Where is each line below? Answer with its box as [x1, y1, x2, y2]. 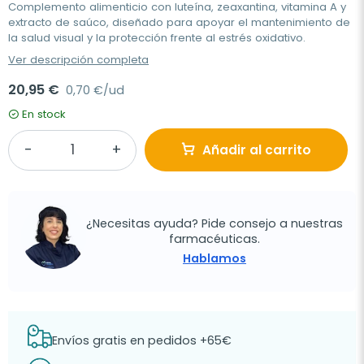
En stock [22, 106, 66, 122]
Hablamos [183, 249, 246, 266]
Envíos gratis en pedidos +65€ [52, 331, 232, 349]
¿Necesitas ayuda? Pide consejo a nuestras [86, 214, 343, 232]
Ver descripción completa [8, 52, 149, 67]
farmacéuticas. [169, 230, 260, 247]
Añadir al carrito [202, 141, 311, 158]
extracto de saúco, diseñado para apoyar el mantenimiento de [8, 15, 350, 30]
